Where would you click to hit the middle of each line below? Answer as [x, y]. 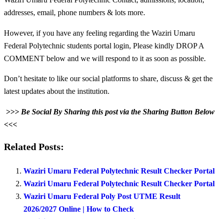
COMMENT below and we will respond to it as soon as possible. [105, 58]
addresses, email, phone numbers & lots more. [75, 13]
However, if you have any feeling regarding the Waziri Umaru [99, 33]
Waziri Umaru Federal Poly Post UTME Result [102, 197]
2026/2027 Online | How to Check [79, 209]
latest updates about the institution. [57, 91]
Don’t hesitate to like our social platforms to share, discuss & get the [108, 79]
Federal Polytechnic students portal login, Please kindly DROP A [104, 45]
